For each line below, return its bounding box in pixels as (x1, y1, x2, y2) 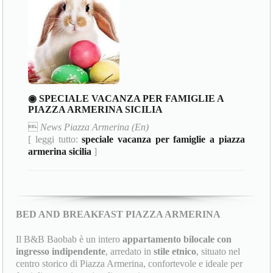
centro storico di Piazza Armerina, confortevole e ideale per (16, 258, 243, 269)
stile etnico (154, 246, 197, 257)
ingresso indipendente (16, 246, 106, 257)
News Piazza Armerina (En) (40, 122, 149, 133)
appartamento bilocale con (122, 233, 232, 244)
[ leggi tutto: (28, 134, 82, 145)
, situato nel (196, 246, 241, 257)
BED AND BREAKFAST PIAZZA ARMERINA (16, 209, 221, 220)
